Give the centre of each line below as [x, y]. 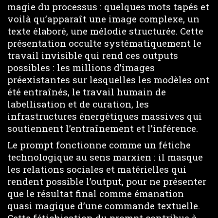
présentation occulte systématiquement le [104, 43]
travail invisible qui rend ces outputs [93, 55]
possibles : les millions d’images [81, 67]
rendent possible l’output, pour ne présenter [107, 181]
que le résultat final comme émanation [96, 193]
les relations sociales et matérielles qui [97, 169]
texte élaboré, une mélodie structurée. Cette [105, 31]
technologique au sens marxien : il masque [105, 157]
